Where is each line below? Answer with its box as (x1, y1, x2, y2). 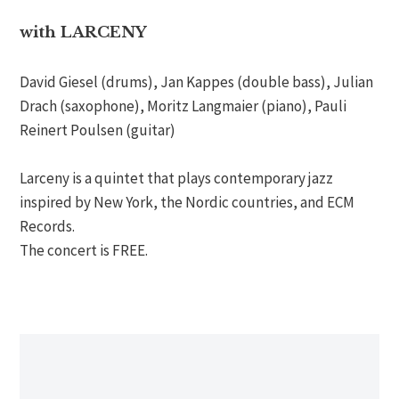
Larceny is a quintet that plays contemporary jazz (20, 167, 334, 188)
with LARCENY (20, 23, 148, 43)
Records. (20, 216, 76, 236)
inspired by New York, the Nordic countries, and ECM (20, 191, 355, 212)
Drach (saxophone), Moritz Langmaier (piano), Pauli (20, 95, 347, 116)
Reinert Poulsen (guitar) (20, 119, 176, 140)
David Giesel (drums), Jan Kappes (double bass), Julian (20, 71, 374, 92)
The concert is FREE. (20, 240, 149, 260)
